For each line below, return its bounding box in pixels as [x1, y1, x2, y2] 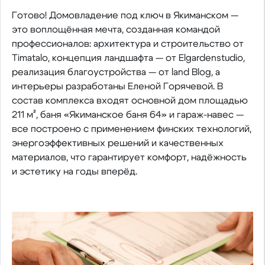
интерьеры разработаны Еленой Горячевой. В [11, 82, 223, 91]
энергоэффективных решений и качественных [11, 138, 224, 148]
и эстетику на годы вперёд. [11, 167, 137, 176]
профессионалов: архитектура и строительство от [11, 39, 244, 49]
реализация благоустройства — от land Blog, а [11, 67, 220, 77]
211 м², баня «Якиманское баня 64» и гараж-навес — [11, 110, 244, 119]
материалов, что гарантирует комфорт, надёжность [11, 153, 247, 162]
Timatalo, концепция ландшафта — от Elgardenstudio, [11, 53, 245, 63]
